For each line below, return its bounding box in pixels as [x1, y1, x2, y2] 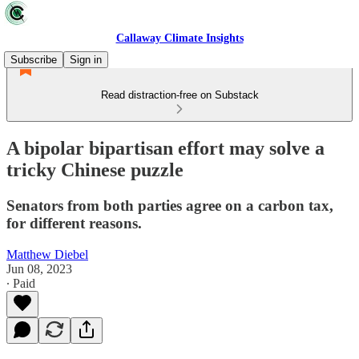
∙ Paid [6, 276, 35, 290]
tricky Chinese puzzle [6, 159, 184, 180]
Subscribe [10, 54, 57, 66]
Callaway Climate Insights [115, 32, 244, 44]
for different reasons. [6, 214, 142, 232]
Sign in [70, 54, 102, 66]
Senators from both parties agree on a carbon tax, [6, 196, 333, 214]
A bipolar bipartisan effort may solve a [6, 137, 325, 159]
